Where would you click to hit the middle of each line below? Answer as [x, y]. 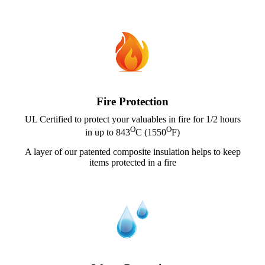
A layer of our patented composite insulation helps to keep [132, 151]
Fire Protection [132, 102]
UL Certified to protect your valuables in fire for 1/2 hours [132, 119]
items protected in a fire [132, 162]
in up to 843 [108, 132]
